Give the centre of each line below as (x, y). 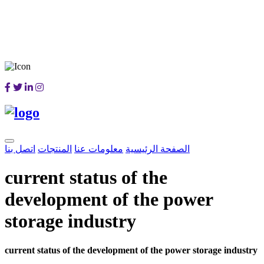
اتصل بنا (20, 148)
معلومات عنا (99, 148)
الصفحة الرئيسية (158, 148)
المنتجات (55, 148)
